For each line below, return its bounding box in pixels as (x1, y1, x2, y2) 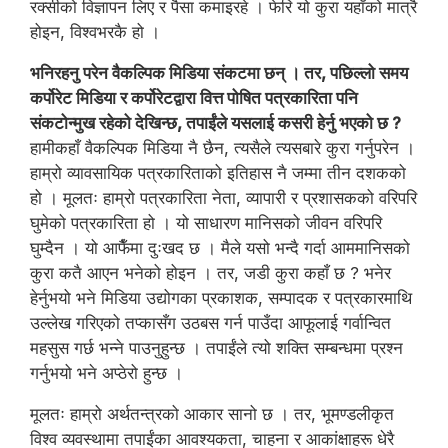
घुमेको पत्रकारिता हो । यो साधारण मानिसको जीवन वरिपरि (30, 213, 382, 233)
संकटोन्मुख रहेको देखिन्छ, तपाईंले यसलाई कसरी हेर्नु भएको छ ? (30, 113, 401, 133)
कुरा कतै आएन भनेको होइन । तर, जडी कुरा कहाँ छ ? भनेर (30, 263, 391, 283)
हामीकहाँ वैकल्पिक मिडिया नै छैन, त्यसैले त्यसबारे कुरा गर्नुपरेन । (30, 138, 415, 158)
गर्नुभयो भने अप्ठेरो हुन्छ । (30, 363, 183, 383)
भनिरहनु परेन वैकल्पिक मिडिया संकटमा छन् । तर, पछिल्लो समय (30, 63, 408, 83)
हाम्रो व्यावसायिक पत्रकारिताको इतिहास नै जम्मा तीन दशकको (30, 163, 406, 183)
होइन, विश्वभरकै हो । (30, 22, 160, 42)
